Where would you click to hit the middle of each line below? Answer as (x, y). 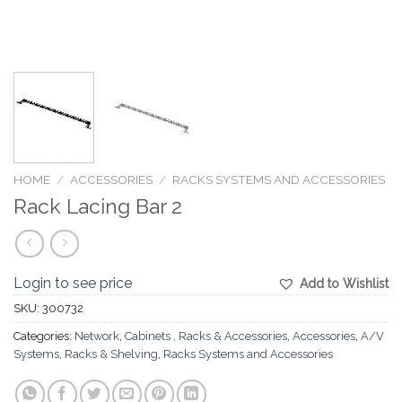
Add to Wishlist (344, 284)
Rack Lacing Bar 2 (98, 206)
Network (97, 336)
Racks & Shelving (111, 354)
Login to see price (73, 284)
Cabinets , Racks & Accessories (206, 336)
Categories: (44, 336)
